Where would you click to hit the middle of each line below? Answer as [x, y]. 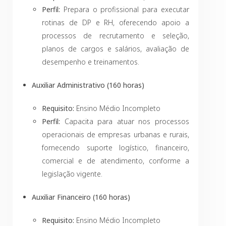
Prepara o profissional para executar [125, 9]
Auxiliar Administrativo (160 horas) [88, 85]
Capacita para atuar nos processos [125, 121]
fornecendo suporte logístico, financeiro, [116, 148]
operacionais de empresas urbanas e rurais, [116, 134]
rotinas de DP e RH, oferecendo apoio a [116, 22]
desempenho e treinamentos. [91, 62]
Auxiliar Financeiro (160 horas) [81, 197]
